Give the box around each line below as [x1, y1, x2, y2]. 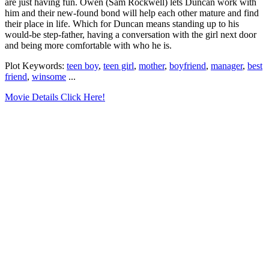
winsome [32, 71, 66, 82]
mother [139, 61, 165, 71]
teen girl [103, 61, 134, 71]
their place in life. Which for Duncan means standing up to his [5, 19, 239, 29]
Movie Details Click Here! [5, 92, 105, 103]
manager [211, 61, 243, 71]
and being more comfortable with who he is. [5, 40, 172, 51]
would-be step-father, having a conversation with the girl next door [5, 29, 256, 40]
